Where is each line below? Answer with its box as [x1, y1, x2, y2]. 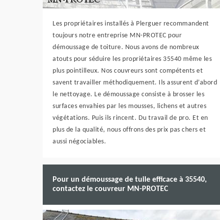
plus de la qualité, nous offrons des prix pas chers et [53, 126, 206, 134]
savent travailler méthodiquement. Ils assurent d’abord [53, 79, 217, 86]
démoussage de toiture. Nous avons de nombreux [53, 44, 199, 51]
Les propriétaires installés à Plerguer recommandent [53, 20, 209, 27]
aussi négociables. [53, 138, 106, 145]
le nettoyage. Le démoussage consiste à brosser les [53, 91, 204, 98]
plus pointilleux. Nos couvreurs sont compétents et [53, 67, 203, 75]
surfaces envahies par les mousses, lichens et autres [53, 103, 206, 110]
